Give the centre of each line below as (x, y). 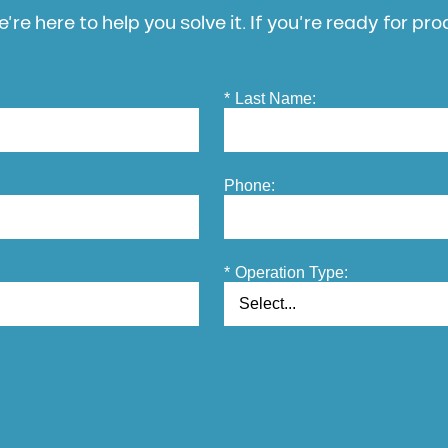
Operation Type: (291, 273)
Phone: (249, 186)
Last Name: (275, 99)
